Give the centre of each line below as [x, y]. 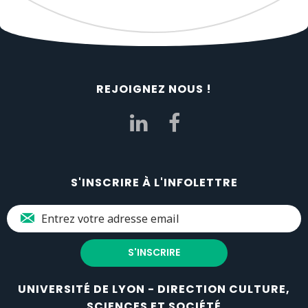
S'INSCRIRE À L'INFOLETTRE [154, 182]
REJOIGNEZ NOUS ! [154, 89]
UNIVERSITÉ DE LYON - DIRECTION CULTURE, [154, 289]
